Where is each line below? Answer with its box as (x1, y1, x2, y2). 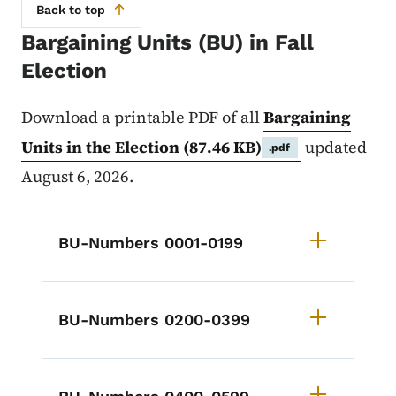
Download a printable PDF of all (21, 106, 263, 128)
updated (301, 136, 367, 158)
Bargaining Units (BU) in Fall (21, 30, 314, 56)
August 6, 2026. (21, 165, 133, 187)
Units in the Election (21, 136, 183, 158)
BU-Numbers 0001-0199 (58, 233, 243, 252)
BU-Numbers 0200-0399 (58, 310, 250, 329)
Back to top (36, 3, 105, 18)
